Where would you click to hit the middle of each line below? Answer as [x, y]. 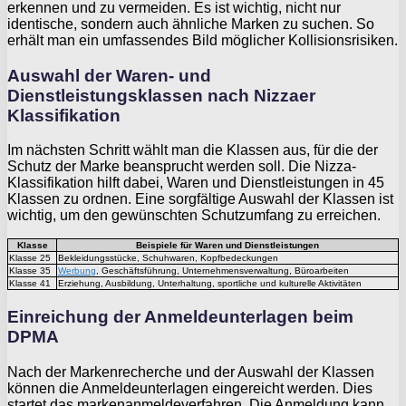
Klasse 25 [30, 258]
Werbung [77, 271]
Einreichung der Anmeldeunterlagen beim [180, 316]
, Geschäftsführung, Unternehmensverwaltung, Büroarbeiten [222, 271]
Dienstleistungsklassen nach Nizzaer [161, 95]
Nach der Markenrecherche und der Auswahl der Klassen [191, 372]
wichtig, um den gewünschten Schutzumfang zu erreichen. [194, 216]
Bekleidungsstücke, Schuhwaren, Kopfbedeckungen [168, 258]
